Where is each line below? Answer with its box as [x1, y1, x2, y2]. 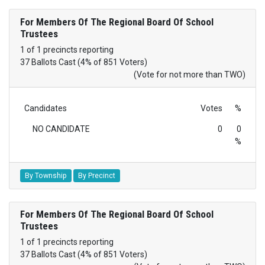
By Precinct [77, 172, 115, 180]
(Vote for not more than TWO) [133, 69, 245, 79]
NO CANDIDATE [32, 124, 90, 134]
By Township [24, 172, 67, 180]
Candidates [24, 103, 67, 113]
